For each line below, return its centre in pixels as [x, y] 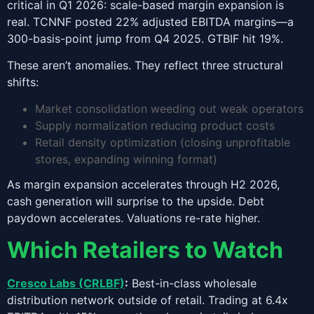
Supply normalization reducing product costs [155, 126]
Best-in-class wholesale [192, 283]
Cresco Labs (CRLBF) [66, 283]
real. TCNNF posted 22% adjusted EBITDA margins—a [150, 21]
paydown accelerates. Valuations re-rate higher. [134, 218]
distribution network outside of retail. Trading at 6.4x [148, 300]
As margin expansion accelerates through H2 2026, [143, 185]
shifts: [23, 82]
